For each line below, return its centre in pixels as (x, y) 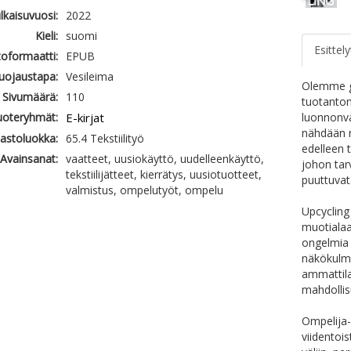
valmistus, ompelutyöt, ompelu (144, 190)
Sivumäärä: (30, 97)
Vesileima (89, 76)
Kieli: (46, 36)
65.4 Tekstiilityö (105, 138)
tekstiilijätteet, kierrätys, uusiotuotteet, (163, 174)
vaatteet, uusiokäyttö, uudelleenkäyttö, (165, 159)
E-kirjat (85, 118)
